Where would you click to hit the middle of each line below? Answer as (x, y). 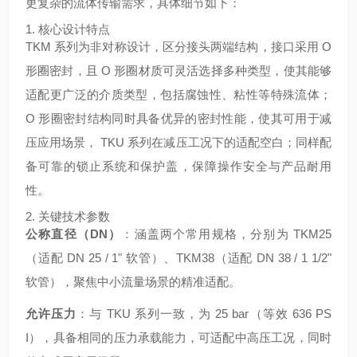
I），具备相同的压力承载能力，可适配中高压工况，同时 (178, 337)
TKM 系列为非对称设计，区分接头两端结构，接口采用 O (178, 47)
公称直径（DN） (74, 234)
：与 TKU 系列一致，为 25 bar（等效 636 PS (204, 314)
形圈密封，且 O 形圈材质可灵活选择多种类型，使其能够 (178, 71)
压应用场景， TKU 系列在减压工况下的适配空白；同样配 (178, 142)
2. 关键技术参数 (68, 216)
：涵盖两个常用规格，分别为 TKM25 (227, 234)
